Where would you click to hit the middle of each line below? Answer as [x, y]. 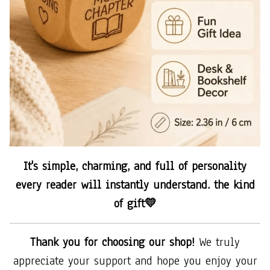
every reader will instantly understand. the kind [135, 185]
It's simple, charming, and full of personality [135, 167]
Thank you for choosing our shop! [115, 243]
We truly [219, 243]
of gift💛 [135, 204]
